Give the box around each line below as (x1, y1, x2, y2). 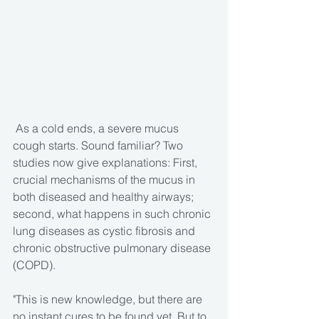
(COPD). (13, 258, 56, 273)
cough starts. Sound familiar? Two (13, 138, 186, 153)
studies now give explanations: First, (13, 155, 200, 170)
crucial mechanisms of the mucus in (13, 172, 198, 187)
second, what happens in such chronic (13, 206, 214, 221)
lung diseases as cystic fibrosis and (13, 224, 198, 239)
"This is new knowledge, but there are (13, 292, 205, 307)
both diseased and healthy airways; (13, 189, 197, 204)
